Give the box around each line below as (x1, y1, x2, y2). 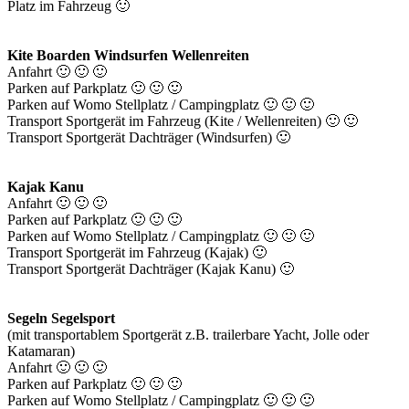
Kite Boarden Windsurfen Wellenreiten (7, 47, 249, 64)
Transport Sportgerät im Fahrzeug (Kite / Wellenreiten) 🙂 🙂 (7, 113, 358, 130)
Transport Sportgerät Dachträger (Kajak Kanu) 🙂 (7, 261, 294, 278)
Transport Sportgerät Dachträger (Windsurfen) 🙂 (7, 130, 290, 146)
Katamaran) (7, 343, 75, 360)
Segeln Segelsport (7, 310, 115, 327)
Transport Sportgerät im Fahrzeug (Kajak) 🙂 (7, 245, 267, 261)
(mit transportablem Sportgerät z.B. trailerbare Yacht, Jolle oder (7, 327, 369, 343)
